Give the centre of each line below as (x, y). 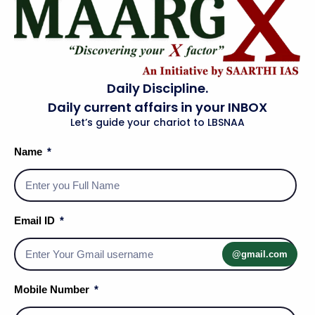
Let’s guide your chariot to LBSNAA (157, 122)
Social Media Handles (157, 251)
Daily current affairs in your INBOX (157, 107)
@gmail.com (259, 254)
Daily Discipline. (157, 88)
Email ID (36, 220)
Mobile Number (53, 289)
